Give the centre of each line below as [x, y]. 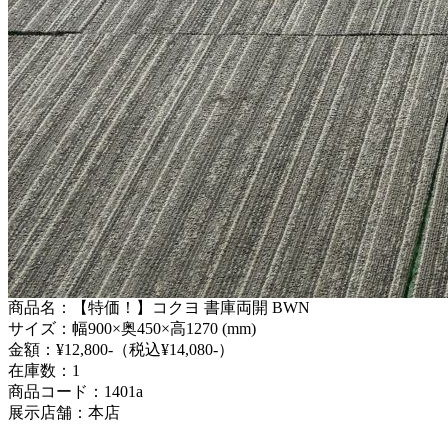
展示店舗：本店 [64, 412]
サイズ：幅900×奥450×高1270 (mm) [132, 328]
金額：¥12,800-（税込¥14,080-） [121, 349]
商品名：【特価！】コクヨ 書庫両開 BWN [159, 307]
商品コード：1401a [75, 391]
